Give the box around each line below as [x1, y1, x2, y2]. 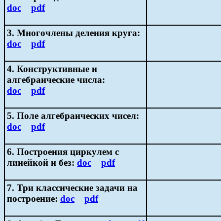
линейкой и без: [7, 157, 77, 168]
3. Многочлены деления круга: [7, 27, 140, 38]
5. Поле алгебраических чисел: [7, 110, 139, 121]
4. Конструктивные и [7, 63, 97, 74]
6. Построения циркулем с [7, 146, 119, 157]
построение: [7, 193, 60, 204]
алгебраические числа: [7, 74, 105, 85]
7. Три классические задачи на [7, 182, 138, 193]
